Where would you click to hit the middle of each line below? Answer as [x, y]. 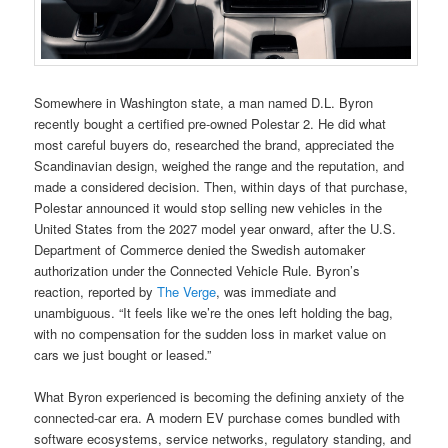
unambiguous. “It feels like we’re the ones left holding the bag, [214, 312]
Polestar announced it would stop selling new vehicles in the [208, 207]
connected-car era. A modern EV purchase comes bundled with [217, 418]
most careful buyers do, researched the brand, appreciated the [214, 144]
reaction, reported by [96, 291]
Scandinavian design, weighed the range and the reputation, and [219, 165]
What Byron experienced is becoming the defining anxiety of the [219, 397]
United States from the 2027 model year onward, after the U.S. [215, 228]
